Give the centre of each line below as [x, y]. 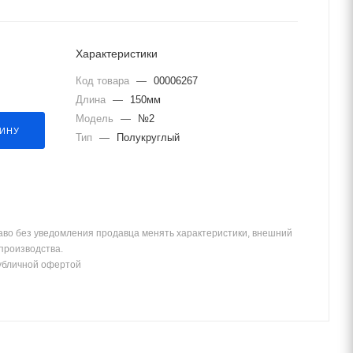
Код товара [104, 81]
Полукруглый [148, 137]
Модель [96, 119]
